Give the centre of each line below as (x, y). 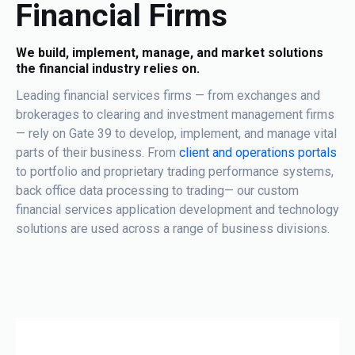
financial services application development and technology (177, 209)
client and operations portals (258, 152)
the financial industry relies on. (108, 68)
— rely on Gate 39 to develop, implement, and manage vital (176, 133)
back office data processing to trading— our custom (157, 190)
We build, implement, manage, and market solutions (170, 52)
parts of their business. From (97, 152)
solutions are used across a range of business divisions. (173, 228)
